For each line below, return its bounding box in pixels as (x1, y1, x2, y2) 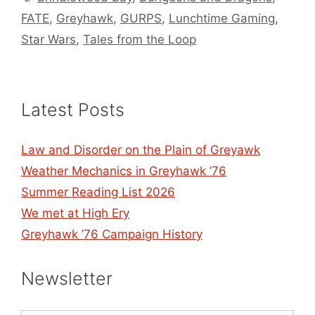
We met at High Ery (21, 206, 129, 221)
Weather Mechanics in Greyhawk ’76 (21, 164, 226, 179)
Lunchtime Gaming (169, 11, 275, 26)
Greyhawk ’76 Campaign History (21, 227, 202, 242)
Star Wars (21, 32, 76, 47)
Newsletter (21, 268, 112, 290)
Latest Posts (21, 99, 124, 121)
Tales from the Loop (83, 32, 196, 47)
